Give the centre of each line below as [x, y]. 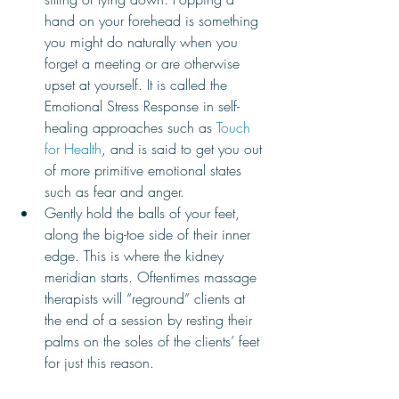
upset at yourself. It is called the [138, 85]
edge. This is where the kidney [136, 256]
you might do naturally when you [143, 42]
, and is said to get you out [184, 149]
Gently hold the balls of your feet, [144, 213]
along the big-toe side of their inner [150, 234]
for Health [73, 149]
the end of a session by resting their [151, 320]
